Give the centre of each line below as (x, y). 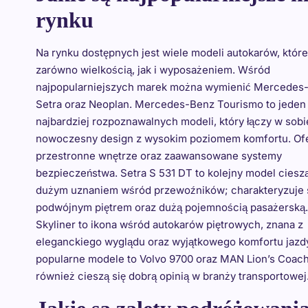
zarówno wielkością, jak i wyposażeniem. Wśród (153, 70)
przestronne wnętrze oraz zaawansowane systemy (159, 156)
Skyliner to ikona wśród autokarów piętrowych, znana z (169, 224)
